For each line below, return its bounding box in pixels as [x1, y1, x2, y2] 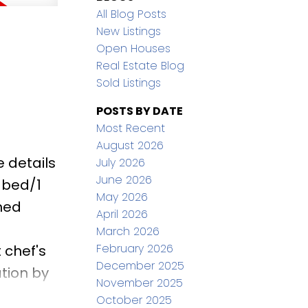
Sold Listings [96, 75, 162, 91]
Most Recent [96, 120, 166, 137]
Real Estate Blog [96, 58, 185, 74]
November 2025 [96, 275, 184, 291]
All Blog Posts [96, 6, 167, 23]
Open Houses [96, 41, 171, 57]
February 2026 [96, 241, 174, 257]
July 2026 [96, 155, 146, 171]
